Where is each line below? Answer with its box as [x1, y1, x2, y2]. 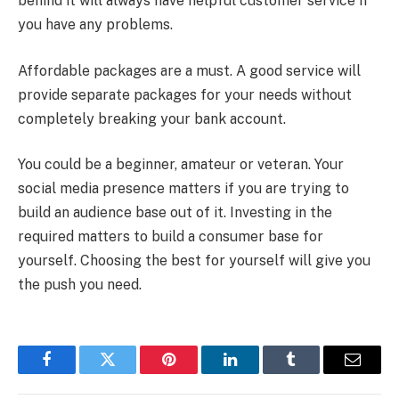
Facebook [45, 364, 108, 381]
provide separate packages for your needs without [18, 85, 352, 103]
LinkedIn [228, 364, 288, 381]
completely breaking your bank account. [18, 110, 286, 127]
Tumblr [289, 364, 338, 381]
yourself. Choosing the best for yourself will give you [18, 252, 370, 270]
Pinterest [167, 364, 224, 381]
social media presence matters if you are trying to [18, 180, 349, 198]
